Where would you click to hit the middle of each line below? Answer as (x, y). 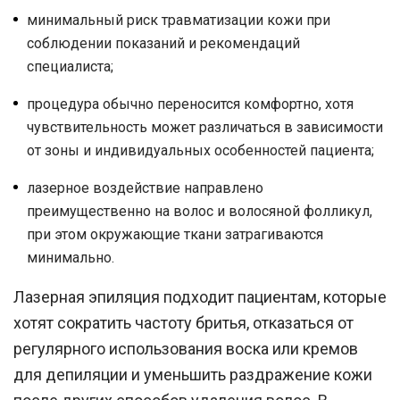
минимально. (71, 258)
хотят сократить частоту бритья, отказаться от (183, 323)
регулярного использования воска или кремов (186, 349)
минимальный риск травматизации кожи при (179, 20)
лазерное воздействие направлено (145, 188)
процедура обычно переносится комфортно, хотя (190, 104)
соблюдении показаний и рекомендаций (163, 43)
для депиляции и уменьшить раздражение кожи (193, 375)
